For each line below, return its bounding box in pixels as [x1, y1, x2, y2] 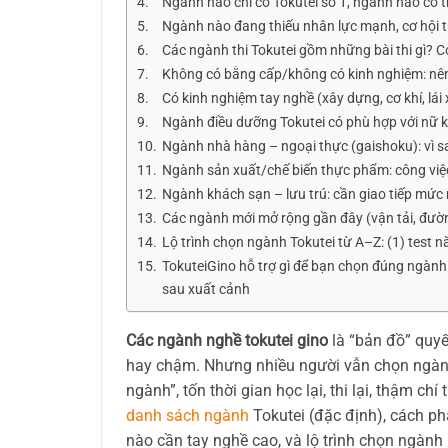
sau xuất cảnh [161, 280, 250, 298]
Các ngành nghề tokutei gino [126, 330, 328, 350]
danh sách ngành [126, 405, 249, 425]
